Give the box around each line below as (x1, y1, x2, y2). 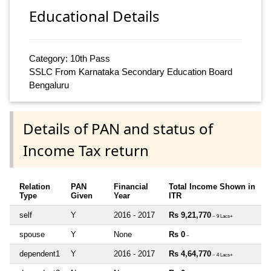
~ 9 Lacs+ (211, 213, 233, 219)
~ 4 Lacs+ (211, 252, 233, 258)
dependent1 (19, 249, 60, 258)
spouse (19, 229, 45, 239)
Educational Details (29, 6, 160, 27)
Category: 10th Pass (29, 53, 110, 64)
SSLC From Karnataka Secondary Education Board (29, 67, 232, 77)
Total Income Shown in (169, 181, 255, 191)
